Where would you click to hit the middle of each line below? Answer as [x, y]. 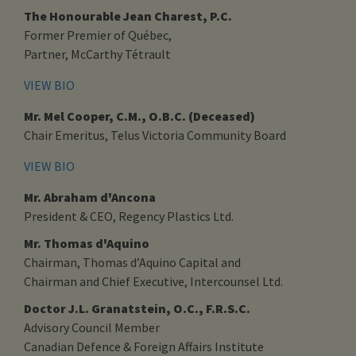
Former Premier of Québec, [98, 35]
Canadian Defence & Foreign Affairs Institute [144, 346]
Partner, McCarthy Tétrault [97, 54]
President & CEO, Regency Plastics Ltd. [129, 216]
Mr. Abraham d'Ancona [90, 197]
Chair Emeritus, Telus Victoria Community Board [155, 135]
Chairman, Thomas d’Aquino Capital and [132, 262]
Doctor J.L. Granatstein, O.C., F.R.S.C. [137, 308]
